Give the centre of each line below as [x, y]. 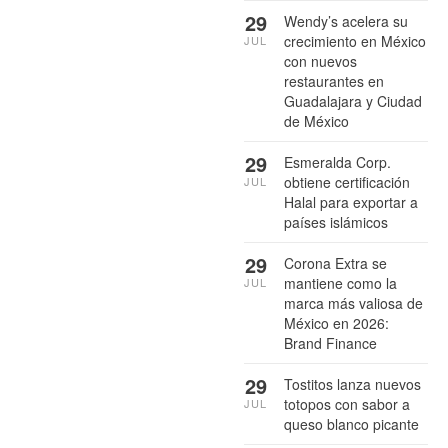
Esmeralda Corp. [337, 161]
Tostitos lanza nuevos [352, 383]
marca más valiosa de [353, 302]
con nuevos [320, 60]
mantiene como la [340, 282]
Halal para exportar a [351, 201]
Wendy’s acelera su [346, 20]
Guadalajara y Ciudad [353, 100]
